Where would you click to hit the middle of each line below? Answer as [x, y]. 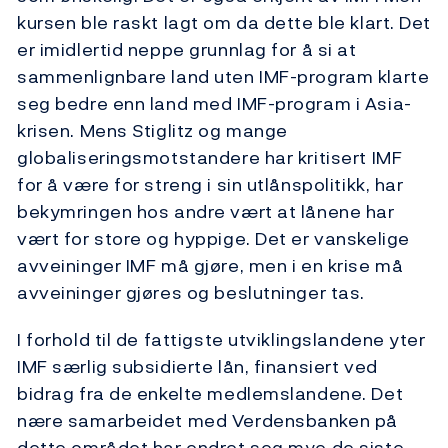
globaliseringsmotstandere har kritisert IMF [210, 158]
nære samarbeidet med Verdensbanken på [207, 421]
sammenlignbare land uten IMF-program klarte [223, 77]
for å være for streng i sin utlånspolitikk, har [210, 185]
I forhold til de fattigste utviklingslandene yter [221, 340]
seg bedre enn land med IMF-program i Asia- [214, 104]
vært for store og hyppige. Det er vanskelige [213, 239]
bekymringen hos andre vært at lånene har [206, 212]
